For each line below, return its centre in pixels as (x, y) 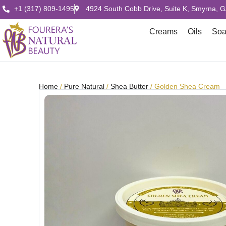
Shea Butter (129, 86)
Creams (164, 32)
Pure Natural (84, 86)
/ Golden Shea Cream (184, 86)
